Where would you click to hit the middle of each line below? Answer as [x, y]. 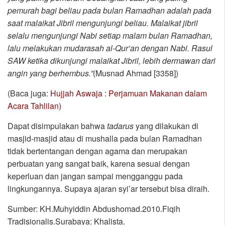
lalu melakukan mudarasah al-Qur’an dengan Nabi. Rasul [110, 48]
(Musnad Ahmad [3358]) [136, 73]
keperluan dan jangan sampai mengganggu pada [95, 176]
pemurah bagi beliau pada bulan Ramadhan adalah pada [109, 11]
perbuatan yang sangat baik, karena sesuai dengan [99, 164]
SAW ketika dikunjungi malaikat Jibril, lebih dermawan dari [111, 61]
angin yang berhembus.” [50, 73]
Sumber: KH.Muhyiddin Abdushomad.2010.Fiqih [94, 209]
